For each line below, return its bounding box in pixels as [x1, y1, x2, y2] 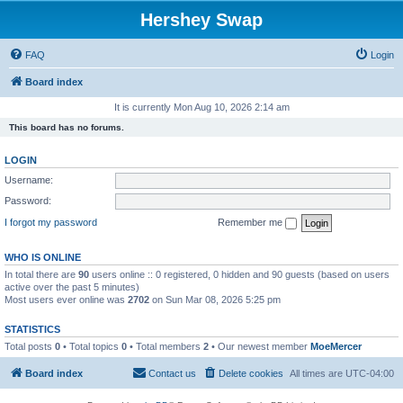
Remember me [218, 216, 285, 228]
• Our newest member [209, 340, 310, 352]
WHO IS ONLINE [4, 251, 81, 263]
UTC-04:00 [345, 368, 394, 379]
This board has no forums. [9, 122, 124, 132]
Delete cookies [219, 368, 283, 379]
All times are [290, 368, 345, 379]
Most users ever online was [4, 293, 128, 305]
